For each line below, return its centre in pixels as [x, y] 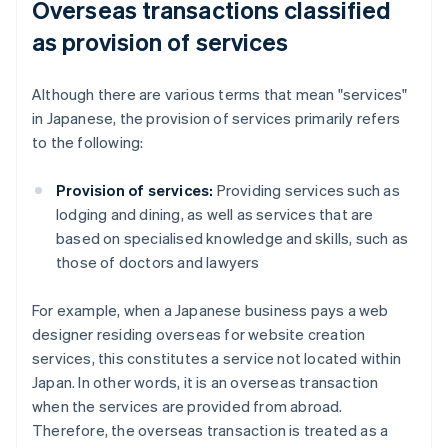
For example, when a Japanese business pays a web [210, 310]
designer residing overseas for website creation [199, 334]
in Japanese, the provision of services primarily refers [216, 118]
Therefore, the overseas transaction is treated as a [210, 430]
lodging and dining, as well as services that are [215, 214]
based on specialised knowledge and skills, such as [232, 238]
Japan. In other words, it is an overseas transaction [205, 382]
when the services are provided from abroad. [187, 406]
